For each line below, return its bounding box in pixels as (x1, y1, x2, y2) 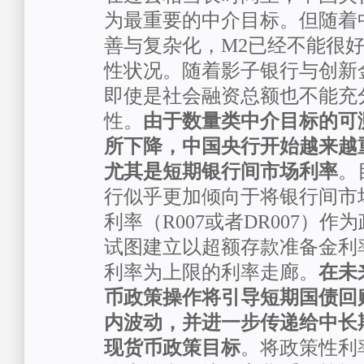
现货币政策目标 (104, 337, 240, 358)
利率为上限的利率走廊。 (104, 262, 318, 283)
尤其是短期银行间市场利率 (104, 161, 338, 182)
